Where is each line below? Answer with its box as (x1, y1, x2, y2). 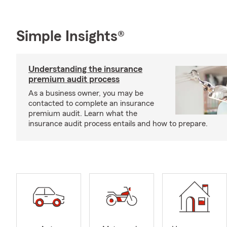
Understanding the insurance (28, 64, 142, 73)
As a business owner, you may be (28, 89, 143, 97)
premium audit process (28, 74, 120, 84)
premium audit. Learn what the (28, 109, 137, 118)
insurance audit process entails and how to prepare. (28, 120, 208, 128)
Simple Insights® (16, 29, 125, 44)
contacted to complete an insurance (28, 99, 154, 107)
